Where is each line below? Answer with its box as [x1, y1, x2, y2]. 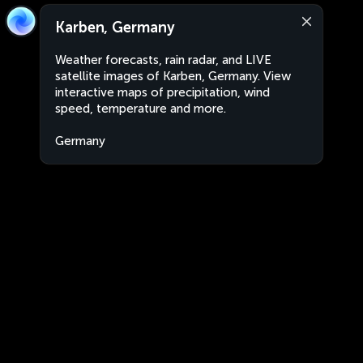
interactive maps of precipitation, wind [55, 85, 270, 100]
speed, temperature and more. [55, 101, 226, 116]
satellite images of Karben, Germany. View [55, 69, 291, 83]
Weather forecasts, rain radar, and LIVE [55, 53, 271, 67]
